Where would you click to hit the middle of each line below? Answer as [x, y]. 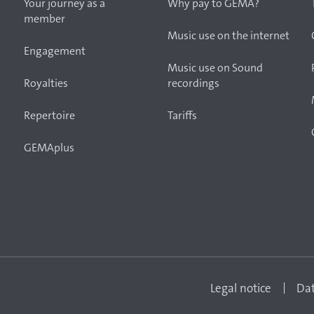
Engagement [55, 51]
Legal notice [241, 288]
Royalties [46, 83]
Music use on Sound [215, 68]
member [45, 19]
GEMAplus [49, 148]
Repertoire [49, 115]
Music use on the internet [228, 35]
